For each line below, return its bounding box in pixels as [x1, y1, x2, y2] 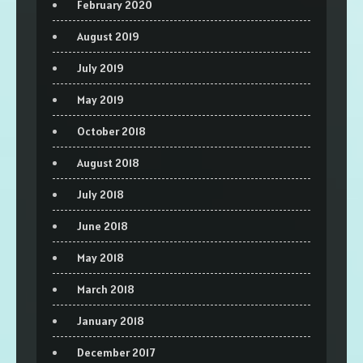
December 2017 [77, 345, 155, 361]
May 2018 [77, 250, 124, 266]
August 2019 [77, 29, 139, 45]
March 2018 [77, 282, 135, 297]
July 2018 [77, 187, 124, 203]
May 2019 [77, 92, 124, 108]
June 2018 [77, 219, 128, 234]
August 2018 [77, 156, 139, 171]
